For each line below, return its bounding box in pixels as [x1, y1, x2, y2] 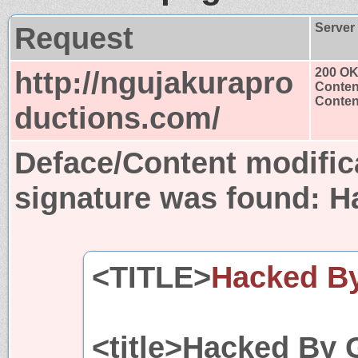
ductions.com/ [14, 100, 221, 135]
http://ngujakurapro [14, 65, 293, 100]
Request [14, 20, 133, 55]
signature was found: [14, 180, 329, 215]
